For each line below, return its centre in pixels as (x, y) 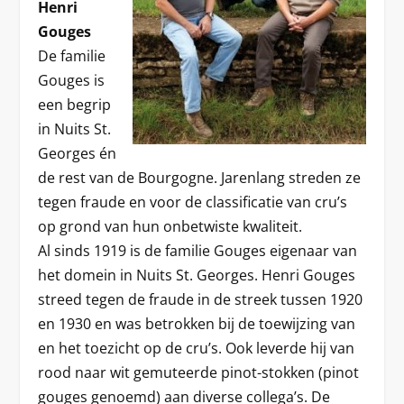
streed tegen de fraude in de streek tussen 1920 (201, 299)
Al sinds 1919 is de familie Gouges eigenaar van (198, 250)
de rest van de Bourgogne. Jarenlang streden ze (200, 177)
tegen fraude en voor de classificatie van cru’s (193, 202)
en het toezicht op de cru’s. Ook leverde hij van (197, 348)
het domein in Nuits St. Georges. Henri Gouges (197, 275)
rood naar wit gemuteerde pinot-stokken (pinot (199, 372)
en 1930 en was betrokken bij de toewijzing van (197, 323)
